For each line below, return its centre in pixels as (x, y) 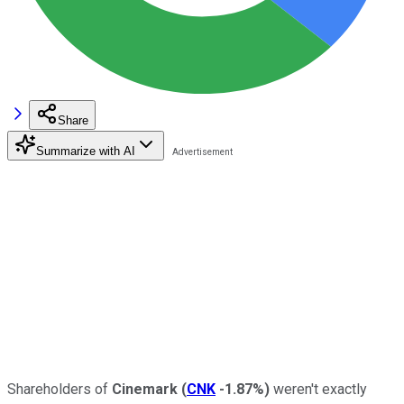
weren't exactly (318, 389)
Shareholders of (60, 389)
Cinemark (147, 389)
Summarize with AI (86, 151)
